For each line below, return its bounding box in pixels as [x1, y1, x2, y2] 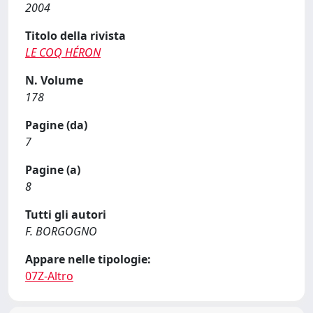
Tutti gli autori [25, 207, 106, 222]
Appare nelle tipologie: [25, 252, 151, 267]
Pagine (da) [25, 117, 87, 133]
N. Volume [25, 73, 83, 88]
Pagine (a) [25, 162, 80, 177]
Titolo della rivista [25, 28, 126, 43]
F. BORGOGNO [25, 224, 97, 239]
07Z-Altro [25, 268, 73, 284]
